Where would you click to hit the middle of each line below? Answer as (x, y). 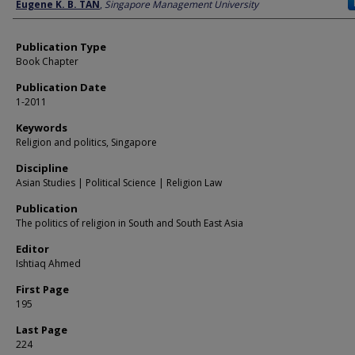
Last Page (42, 330)
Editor (32, 249)
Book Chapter (47, 61)
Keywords (42, 128)
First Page (42, 289)
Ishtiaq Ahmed (48, 263)
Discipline (42, 168)
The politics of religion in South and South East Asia (130, 223)
